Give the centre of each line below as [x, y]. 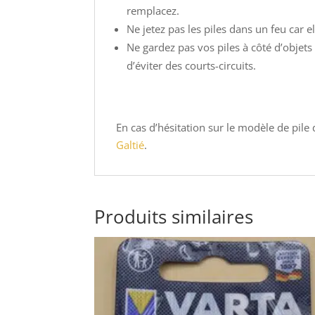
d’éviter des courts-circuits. [192, 65]
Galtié [130, 145]
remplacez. [153, 11]
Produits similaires [174, 217]
